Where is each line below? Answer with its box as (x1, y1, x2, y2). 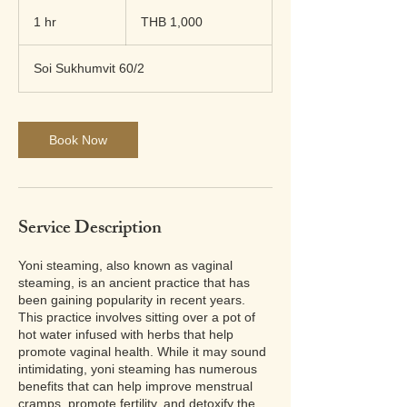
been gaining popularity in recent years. (18, 293, 245, 307)
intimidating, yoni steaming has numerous (18, 362, 257, 376)
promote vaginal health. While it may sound (18, 344, 266, 359)
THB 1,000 (140, 15, 203, 29)
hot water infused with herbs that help (18, 327, 233, 342)
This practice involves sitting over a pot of (18, 310, 255, 324)
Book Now (49, 133, 107, 147)
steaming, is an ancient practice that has (18, 275, 250, 290)
